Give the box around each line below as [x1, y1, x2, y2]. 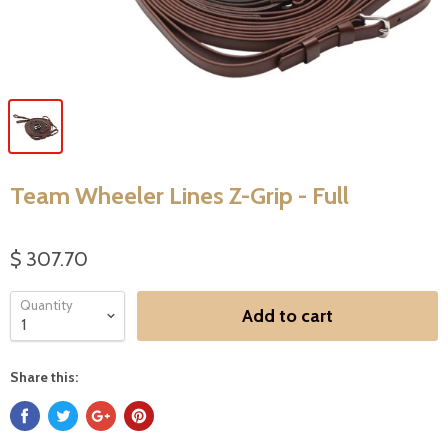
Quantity [20, 297, 73, 314]
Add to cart [242, 305, 333, 328]
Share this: [10, 368, 78, 387]
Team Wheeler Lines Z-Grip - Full [10, 181, 349, 211]
